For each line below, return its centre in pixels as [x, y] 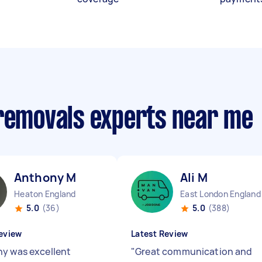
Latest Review [160, 234]
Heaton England [45, 194]
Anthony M [45, 177]
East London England [220, 194]
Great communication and [194, 251]
